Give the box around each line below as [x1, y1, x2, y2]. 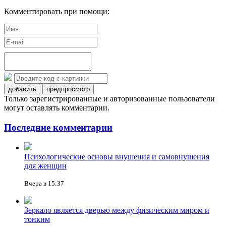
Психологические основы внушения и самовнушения [24, 152, 209, 161]
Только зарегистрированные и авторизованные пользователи [4, 94, 215, 103]
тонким [24, 215, 50, 224]
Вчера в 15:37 [24, 180, 64, 188]
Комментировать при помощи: [4, 7, 109, 16]
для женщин [24, 161, 67, 171]
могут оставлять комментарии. [4, 103, 109, 112]
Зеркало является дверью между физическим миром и [24, 206, 209, 215]
